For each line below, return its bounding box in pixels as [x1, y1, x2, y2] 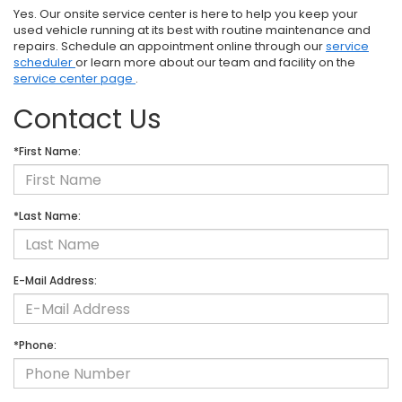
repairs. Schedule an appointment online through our [13, 38, 326, 55]
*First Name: [13, 144, 81, 159]
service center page [13, 70, 135, 87]
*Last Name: [13, 208, 81, 223]
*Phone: [13, 337, 57, 353]
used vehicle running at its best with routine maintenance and [13, 22, 371, 39]
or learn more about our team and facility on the [75, 54, 355, 71]
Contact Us [13, 100, 162, 138]
